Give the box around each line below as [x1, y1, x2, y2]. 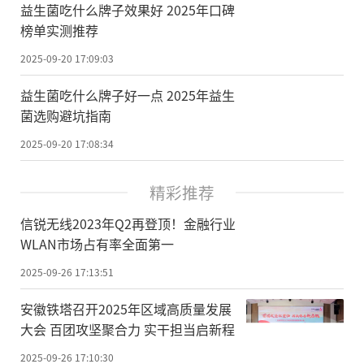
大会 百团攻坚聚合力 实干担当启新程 [20, 318, 235, 339]
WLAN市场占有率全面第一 [20, 233, 174, 253]
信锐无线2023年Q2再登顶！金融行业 [20, 213, 236, 233]
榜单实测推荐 [20, 20, 98, 41]
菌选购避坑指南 [20, 105, 111, 125]
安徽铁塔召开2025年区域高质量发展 [20, 298, 232, 318]
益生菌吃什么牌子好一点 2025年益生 [20, 84, 235, 105]
